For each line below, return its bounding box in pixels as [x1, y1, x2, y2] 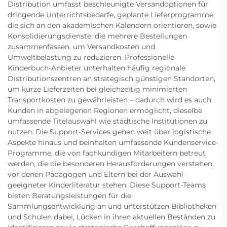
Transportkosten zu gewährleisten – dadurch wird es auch [8, 95, 211, 105]
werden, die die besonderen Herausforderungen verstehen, [8, 159, 214, 169]
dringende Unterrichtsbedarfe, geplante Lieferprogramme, [8, 10, 215, 20]
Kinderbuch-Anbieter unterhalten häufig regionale [8, 63, 185, 73]
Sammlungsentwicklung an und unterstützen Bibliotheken [8, 202, 216, 211]
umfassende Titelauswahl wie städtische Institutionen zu [8, 117, 207, 126]
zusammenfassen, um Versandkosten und [8, 42, 155, 52]
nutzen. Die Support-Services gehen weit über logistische [8, 127, 211, 137]
